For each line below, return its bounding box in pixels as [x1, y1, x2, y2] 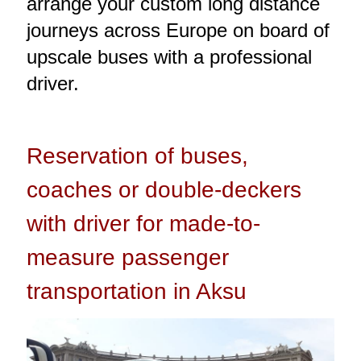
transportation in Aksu [26, 278, 247, 304]
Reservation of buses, [26, 143, 248, 168]
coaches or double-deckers [26, 176, 301, 202]
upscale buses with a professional [26, 46, 312, 68]
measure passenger [26, 244, 229, 270]
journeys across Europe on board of [26, 19, 330, 42]
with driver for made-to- [26, 210, 260, 236]
